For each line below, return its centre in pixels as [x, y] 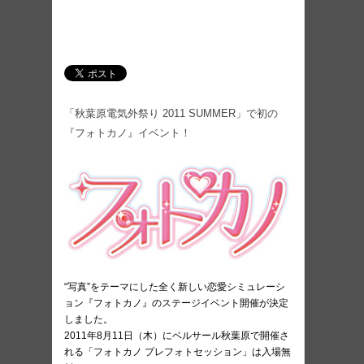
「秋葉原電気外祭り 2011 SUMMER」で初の [171, 113]
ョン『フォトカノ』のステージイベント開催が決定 [176, 303]
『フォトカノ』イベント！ [128, 133]
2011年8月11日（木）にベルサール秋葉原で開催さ [177, 336]
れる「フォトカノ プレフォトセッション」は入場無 [178, 352]
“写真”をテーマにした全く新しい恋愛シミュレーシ [175, 287]
